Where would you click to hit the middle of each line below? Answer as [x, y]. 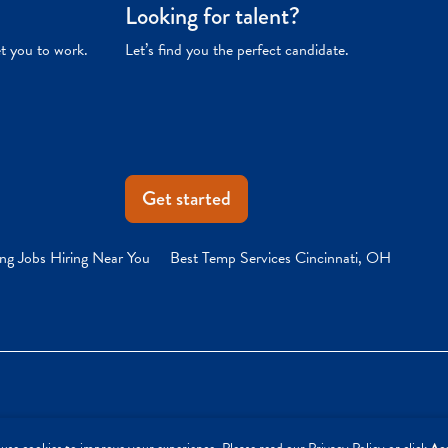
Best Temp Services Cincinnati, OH [280, 257]
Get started [187, 198]
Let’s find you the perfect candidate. [237, 49]
